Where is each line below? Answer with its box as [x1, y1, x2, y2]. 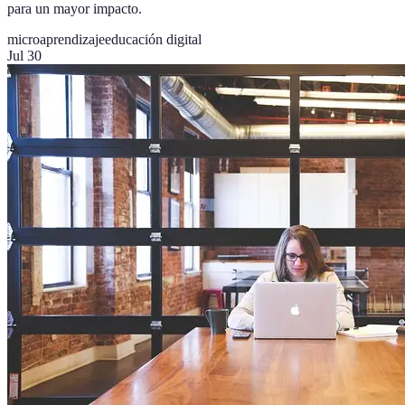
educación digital [105, 32, 202, 48]
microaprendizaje [7, 32, 105, 48]
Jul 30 [7, 48, 42, 64]
